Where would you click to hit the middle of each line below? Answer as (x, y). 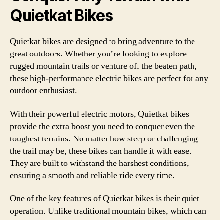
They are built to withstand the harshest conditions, (99, 163)
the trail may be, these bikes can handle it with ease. (101, 151)
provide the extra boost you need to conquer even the (102, 126)
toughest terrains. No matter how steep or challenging (104, 138)
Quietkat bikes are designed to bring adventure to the (102, 41)
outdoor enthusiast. (43, 91)
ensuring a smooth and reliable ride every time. (92, 175)
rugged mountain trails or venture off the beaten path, (103, 66)
